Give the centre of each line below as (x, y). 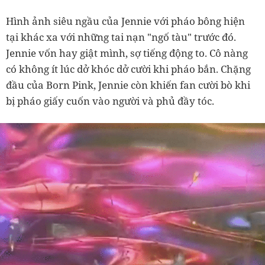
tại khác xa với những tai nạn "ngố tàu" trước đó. (121, 37)
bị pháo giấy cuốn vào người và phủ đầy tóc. (110, 101)
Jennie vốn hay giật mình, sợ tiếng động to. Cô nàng (127, 53)
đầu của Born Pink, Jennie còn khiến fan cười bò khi (128, 85)
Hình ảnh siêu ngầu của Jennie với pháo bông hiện (125, 21)
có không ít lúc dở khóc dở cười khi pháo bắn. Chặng (128, 69)
